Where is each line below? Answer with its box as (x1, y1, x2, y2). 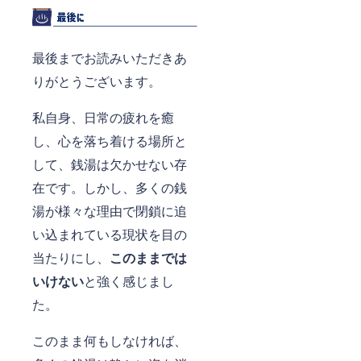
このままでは (110, 247, 187, 267)
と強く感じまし (84, 271, 174, 290)
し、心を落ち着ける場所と (32, 131, 187, 150)
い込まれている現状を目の (32, 224, 187, 243)
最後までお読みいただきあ (32, 48, 187, 67)
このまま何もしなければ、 (32, 330, 187, 350)
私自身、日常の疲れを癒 (32, 107, 174, 127)
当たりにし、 (32, 247, 110, 267)
